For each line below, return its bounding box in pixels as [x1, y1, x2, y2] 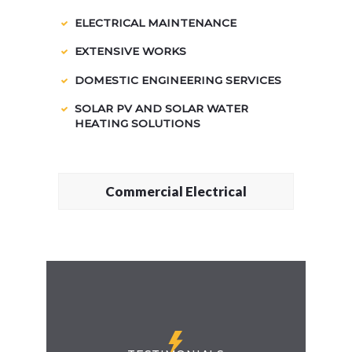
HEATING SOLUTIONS [74, 117, 200, 130]
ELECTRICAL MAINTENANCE [74, 16, 236, 29]
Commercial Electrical [105, 182, 247, 200]
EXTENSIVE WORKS [74, 45, 186, 58]
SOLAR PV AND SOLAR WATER [74, 102, 248, 115]
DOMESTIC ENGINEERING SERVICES [74, 73, 281, 86]
